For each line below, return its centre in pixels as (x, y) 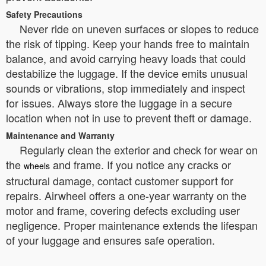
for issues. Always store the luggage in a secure (119, 102)
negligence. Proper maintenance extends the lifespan (132, 225)
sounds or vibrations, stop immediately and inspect (126, 88)
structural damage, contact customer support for (120, 180)
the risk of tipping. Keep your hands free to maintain (128, 43)
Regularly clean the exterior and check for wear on (139, 149)
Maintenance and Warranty (60, 135)
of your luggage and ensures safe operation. (110, 240)
